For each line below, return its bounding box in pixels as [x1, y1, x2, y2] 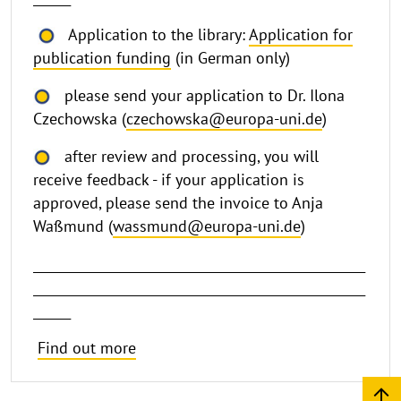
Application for [249, 23, 353, 45]
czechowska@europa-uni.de [126, 107, 322, 129]
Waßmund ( [33, 215, 113, 236]
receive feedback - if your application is [33, 168, 304, 190]
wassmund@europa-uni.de [113, 215, 301, 236]
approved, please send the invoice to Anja [33, 192, 323, 213]
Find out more [38, 337, 136, 358]
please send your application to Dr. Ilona [51, 84, 345, 106]
